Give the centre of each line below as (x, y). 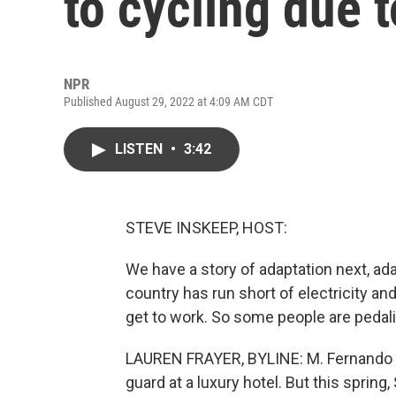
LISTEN (141, 149)
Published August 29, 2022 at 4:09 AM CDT (168, 102)
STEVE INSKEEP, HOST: (206, 228)
